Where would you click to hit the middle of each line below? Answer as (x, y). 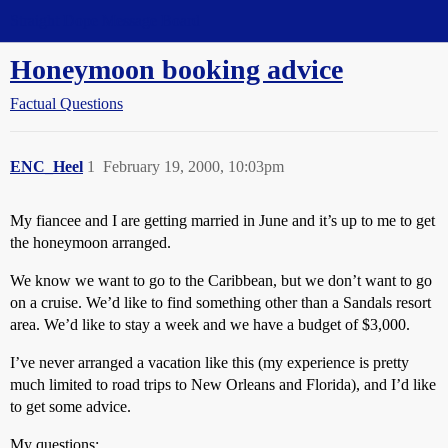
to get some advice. (70, 406)
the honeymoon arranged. (90, 242)
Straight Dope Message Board (105, 20)
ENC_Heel (46, 166)
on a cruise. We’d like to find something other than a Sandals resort (220, 302)
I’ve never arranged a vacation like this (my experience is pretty (209, 362)
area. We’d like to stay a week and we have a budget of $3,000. (210, 324)
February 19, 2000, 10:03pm (193, 166)
